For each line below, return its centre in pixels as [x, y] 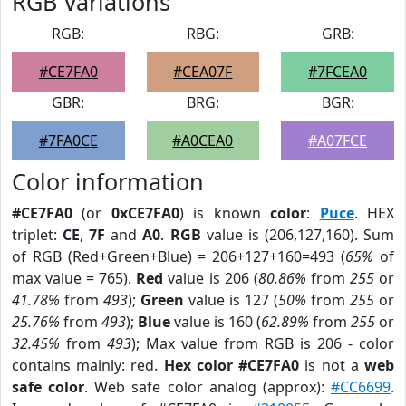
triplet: [38, 235]
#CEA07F [203, 72]
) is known [225, 213]
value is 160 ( [216, 322]
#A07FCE [338, 140]
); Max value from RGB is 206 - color [263, 343]
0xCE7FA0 [145, 213]
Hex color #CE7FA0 [232, 365]
